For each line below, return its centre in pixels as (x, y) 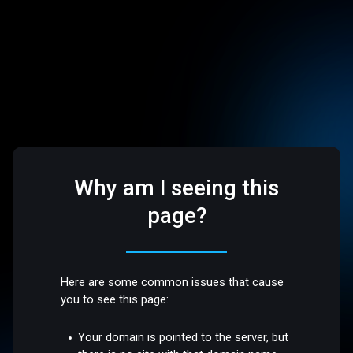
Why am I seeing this (176, 188)
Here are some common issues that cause (173, 282)
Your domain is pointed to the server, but (184, 337)
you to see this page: (115, 300)
